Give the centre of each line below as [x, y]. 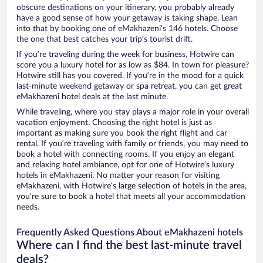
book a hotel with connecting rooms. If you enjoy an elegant [125, 155]
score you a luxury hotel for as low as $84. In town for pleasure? [133, 65]
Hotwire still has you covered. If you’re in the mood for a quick [130, 76]
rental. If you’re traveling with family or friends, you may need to [132, 144]
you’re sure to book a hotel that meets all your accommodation [131, 197]
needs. [28, 208]
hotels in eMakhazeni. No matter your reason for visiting [118, 176]
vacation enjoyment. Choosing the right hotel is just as [114, 123]
